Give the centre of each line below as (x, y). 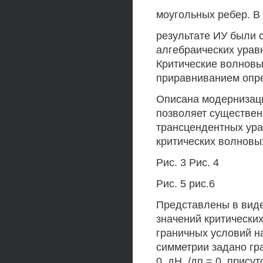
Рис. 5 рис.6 (186, 184)
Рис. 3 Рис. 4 (188, 163)
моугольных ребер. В (208, 15)
